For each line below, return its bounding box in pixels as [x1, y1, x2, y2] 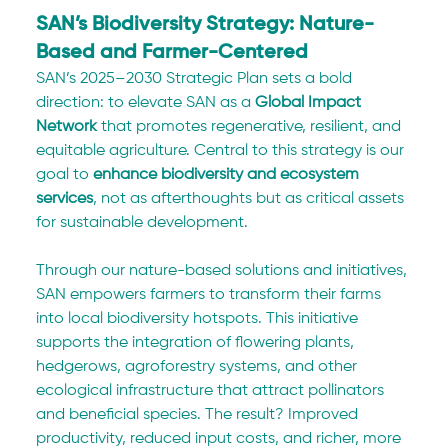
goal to [36, 167, 94, 184]
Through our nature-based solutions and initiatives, [36, 263, 412, 280]
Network [36, 119, 98, 136]
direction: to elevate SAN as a [36, 95, 256, 112]
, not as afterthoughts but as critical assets [93, 191, 409, 208]
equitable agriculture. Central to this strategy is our [36, 143, 409, 160]
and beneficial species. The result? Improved [36, 407, 363, 424]
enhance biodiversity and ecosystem [93, 167, 364, 184]
